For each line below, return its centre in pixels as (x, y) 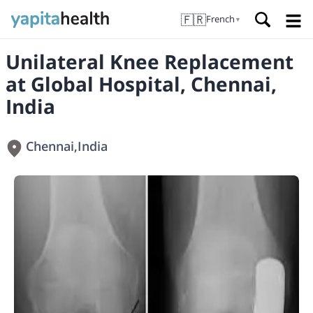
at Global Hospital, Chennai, (141, 84)
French (220, 19)
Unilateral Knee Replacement (150, 61)
